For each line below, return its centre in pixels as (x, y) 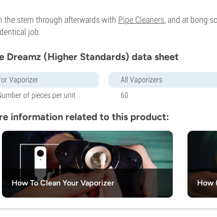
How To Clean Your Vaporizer (63, 183)
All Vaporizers (141, 79)
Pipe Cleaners (141, 19)
